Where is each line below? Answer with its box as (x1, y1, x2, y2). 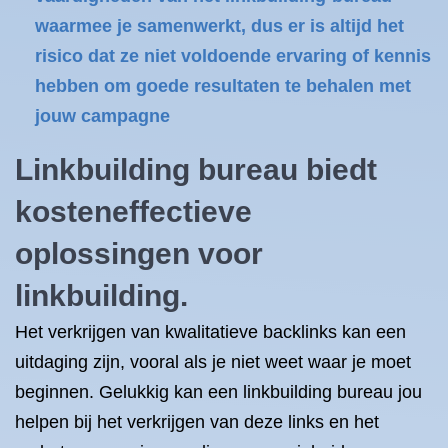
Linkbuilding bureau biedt (15, 153, 377, 186)
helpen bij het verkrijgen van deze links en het (15, 412, 379, 432)
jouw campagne (35, 106, 170, 126)
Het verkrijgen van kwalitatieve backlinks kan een (15, 322, 406, 342)
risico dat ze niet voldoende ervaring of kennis (35, 46, 431, 66)
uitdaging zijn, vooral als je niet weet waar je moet (15, 352, 411, 372)
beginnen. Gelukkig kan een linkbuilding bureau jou (15, 382, 422, 402)
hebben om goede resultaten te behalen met (35, 76, 411, 96)
